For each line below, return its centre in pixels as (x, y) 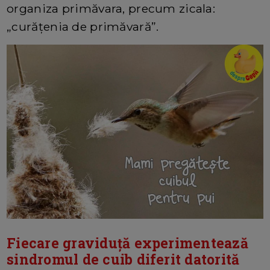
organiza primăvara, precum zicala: (111, 9)
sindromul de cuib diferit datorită (123, 259)
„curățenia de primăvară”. (83, 27)
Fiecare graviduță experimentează (127, 243)
